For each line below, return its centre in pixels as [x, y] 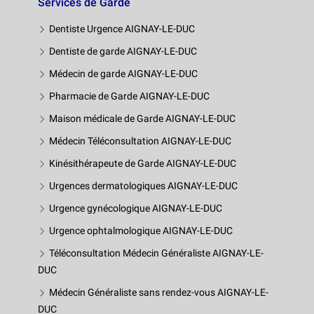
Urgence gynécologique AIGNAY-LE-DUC [136, 208]
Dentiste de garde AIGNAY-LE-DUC [123, 51]
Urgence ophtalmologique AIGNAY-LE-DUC [141, 230]
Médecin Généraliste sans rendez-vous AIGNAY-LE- [159, 292]
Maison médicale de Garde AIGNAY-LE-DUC [142, 118]
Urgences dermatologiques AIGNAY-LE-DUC [143, 185]
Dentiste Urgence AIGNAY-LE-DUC [122, 28]
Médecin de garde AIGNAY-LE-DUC [123, 73]
